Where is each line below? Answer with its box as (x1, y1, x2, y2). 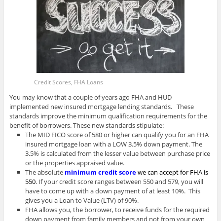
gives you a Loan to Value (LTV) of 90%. (25, 195, 139, 205)
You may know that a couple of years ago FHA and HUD (9, 92, 172, 102)
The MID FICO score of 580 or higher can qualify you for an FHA (25, 130, 209, 139)
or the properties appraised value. (25, 158, 125, 167)
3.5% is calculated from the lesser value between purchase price (25, 148, 211, 158)
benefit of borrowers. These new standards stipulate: (9, 120, 164, 130)
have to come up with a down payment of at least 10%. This (25, 186, 201, 195)
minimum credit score (65, 167, 137, 177)
